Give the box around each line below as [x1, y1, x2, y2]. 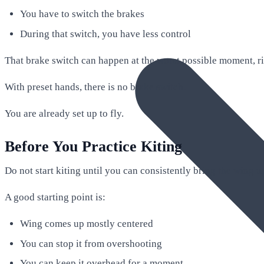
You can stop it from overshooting [19, 237, 162, 249]
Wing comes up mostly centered [19, 217, 153, 229]
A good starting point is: [5, 191, 105, 203]
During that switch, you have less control [19, 28, 191, 39]
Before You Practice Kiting [5, 138, 182, 156]
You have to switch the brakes [19, 8, 144, 19]
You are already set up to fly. [5, 107, 124, 119]
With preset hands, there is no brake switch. [5, 81, 186, 93]
